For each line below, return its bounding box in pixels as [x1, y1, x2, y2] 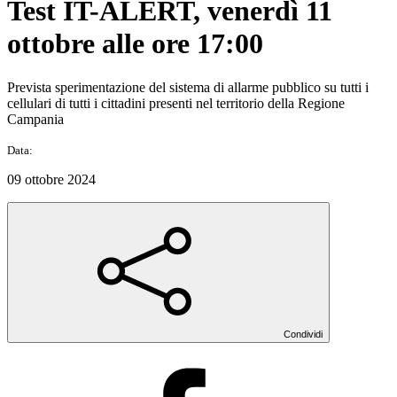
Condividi [284, 328, 323, 339]
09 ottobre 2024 [7, 171, 96, 187]
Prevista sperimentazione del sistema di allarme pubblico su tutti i [7, 79, 369, 95]
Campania [7, 111, 64, 127]
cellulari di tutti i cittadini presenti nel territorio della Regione [7, 95, 345, 111]
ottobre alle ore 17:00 [7, 27, 263, 60]
